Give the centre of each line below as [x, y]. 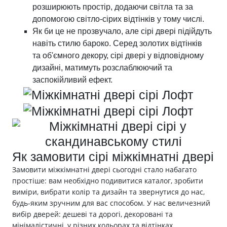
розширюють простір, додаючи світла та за [113, 7]
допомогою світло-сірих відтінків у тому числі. [118, 19]
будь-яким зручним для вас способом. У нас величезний [111, 203]
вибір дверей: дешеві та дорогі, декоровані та [92, 214]
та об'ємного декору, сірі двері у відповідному [118, 55]
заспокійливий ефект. [72, 80]
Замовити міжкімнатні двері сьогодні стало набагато [104, 170]
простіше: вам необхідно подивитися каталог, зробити [108, 181]
